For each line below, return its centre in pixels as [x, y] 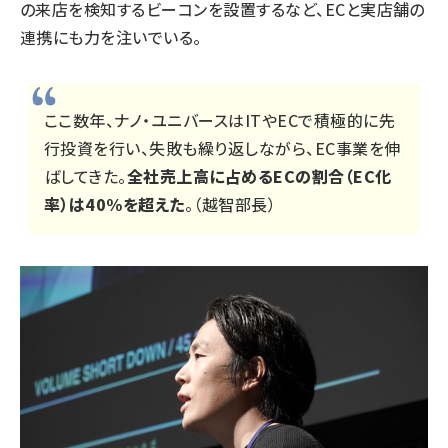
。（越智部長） [230, 203]
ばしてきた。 [85, 175]
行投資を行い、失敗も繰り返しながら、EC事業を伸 [222, 147]
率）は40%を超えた [114, 203]
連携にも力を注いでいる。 [111, 36]
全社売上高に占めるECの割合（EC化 [259, 175]
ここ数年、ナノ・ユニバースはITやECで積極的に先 [220, 119]
